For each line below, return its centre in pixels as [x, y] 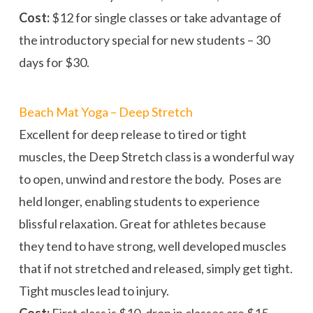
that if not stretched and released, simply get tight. [155, 268]
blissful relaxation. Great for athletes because [142, 223]
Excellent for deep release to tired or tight [132, 134]
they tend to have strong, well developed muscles [152, 246]
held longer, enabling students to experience [139, 201]
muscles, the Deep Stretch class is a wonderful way [156, 156]
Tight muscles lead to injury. [94, 290]
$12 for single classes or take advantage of [165, 17]
